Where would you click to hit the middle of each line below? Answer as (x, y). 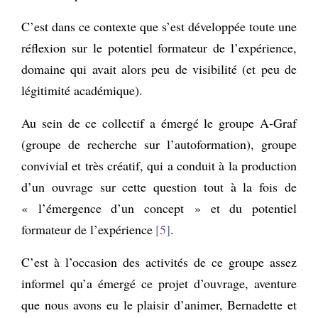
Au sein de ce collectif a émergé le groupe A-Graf (159, 122)
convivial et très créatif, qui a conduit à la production (159, 165)
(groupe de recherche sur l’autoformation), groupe (159, 144)
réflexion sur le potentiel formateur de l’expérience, (159, 47)
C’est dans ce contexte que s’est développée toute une (159, 26)
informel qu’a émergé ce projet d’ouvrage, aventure (159, 283)
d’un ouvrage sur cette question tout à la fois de (159, 186)
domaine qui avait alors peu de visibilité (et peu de (159, 68)
